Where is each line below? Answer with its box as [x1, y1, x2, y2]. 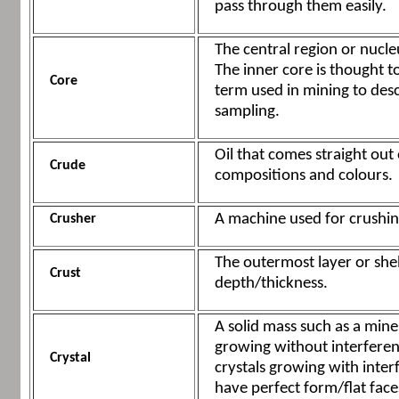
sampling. [214, 103, 280, 121]
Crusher [49, 212, 96, 227]
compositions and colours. [214, 167, 393, 185]
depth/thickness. [214, 275, 328, 293]
